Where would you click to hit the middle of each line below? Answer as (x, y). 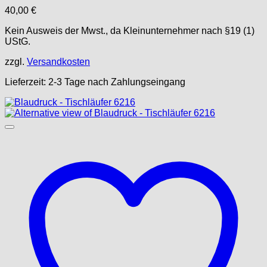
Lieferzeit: (27, 82)
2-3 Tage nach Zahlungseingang (117, 82)
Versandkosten (58, 62)
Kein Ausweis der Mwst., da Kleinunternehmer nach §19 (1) (130, 31)
